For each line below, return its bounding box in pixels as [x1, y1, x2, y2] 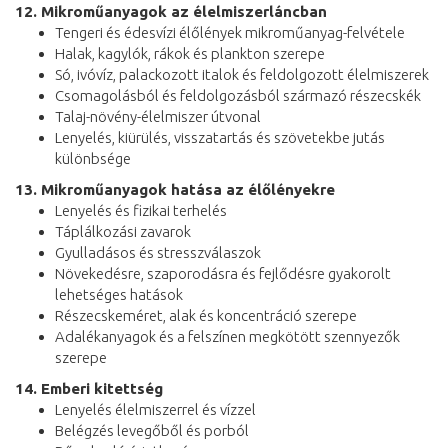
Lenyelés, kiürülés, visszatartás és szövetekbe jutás [55, 128, 385, 146]
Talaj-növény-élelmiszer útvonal [55, 107, 261, 125]
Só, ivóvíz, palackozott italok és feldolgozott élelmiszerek [55, 65, 429, 83]
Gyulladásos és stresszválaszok [55, 243, 261, 261]
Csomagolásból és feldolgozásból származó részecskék [55, 86, 421, 104]
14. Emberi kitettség [15, 379, 163, 397]
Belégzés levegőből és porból [55, 421, 249, 439]
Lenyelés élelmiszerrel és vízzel [55, 400, 256, 418]
